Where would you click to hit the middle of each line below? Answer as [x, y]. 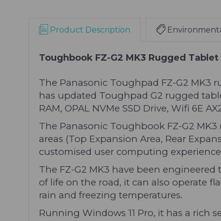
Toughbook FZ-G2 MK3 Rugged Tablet [129, 57]
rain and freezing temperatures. [111, 195]
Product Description [90, 30]
